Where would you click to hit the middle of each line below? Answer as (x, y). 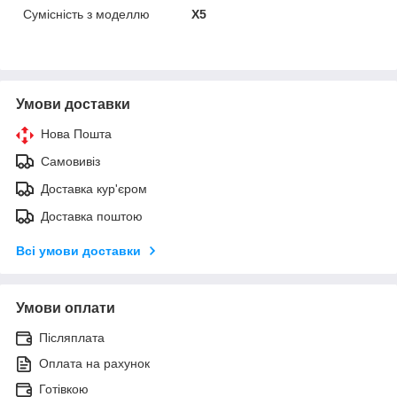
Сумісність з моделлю (86, 14)
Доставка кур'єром (94, 188)
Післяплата (72, 337)
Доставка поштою (92, 216)
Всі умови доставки (78, 250)
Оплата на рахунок (94, 363)
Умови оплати (66, 307)
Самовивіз (70, 161)
